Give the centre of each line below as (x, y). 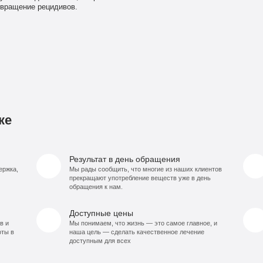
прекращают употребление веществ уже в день (140, 178)
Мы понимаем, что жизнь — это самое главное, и (143, 223)
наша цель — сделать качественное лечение (136, 232)
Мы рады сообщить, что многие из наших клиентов (145, 169)
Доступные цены (101, 213)
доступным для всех (100, 241)
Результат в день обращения (124, 159)
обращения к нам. (96, 187)
